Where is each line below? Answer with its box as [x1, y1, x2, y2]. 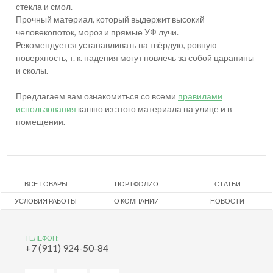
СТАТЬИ [214, 179, 241, 188]
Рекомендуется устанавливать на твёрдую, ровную [16, 39, 217, 50]
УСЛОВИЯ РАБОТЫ [15, 196, 77, 205]
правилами [178, 90, 222, 101]
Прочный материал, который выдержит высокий [16, 13, 205, 24]
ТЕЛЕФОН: [25, 233, 59, 242]
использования [16, 103, 76, 114]
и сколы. [16, 65, 48, 76]
